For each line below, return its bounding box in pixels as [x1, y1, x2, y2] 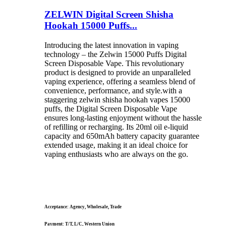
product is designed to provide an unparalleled [44, 68, 191, 77]
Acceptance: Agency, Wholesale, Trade [44, 204, 122, 209]
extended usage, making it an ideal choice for [44, 140, 188, 149]
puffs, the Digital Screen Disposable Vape [44, 104, 177, 113]
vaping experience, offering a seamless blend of [44, 77, 195, 86]
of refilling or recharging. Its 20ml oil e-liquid [44, 122, 188, 131]
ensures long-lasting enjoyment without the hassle [44, 113, 202, 122]
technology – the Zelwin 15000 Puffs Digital [44, 49, 187, 59]
